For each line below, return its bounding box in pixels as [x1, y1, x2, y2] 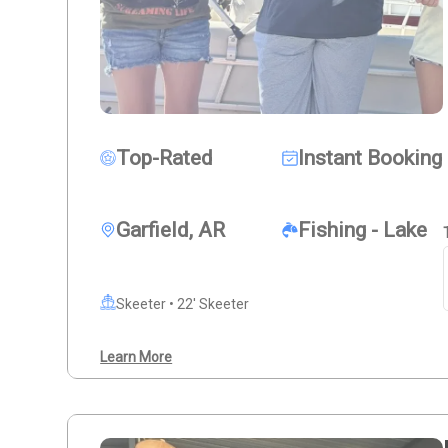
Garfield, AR [116, 218, 226, 243]
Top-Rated [116, 146, 214, 171]
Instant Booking [297, 146, 442, 171]
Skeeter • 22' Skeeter [116, 296, 250, 313]
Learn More [100, 348, 173, 365]
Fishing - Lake [297, 218, 427, 243]
